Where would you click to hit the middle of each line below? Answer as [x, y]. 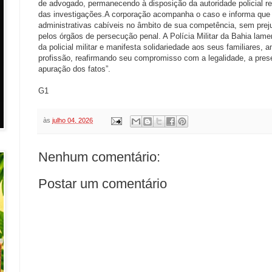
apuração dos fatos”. [74, 69]
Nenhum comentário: [99, 157]
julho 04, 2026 [73, 121]
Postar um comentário [103, 183]
